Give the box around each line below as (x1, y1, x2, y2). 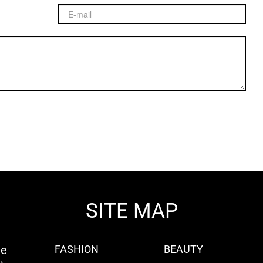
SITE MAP (85, 198, 178, 223)
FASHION (54, 242, 99, 255)
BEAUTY (164, 242, 204, 255)
